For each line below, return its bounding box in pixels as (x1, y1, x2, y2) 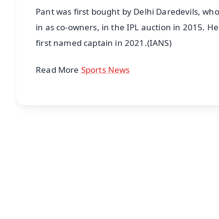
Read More (36, 64, 81, 75)
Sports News (81, 64, 130, 75)
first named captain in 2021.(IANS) (36, 37, 172, 48)
